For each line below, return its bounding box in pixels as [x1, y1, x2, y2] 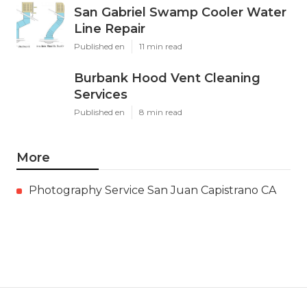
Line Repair [74, 21, 145, 37]
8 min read [139, 107, 182, 118]
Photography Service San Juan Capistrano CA [29, 184, 276, 197]
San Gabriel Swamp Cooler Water [74, 5, 286, 21]
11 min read [139, 41, 182, 52]
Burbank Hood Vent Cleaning [74, 71, 260, 86]
